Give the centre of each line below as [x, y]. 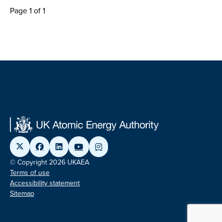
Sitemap [22, 193]
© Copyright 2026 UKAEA [50, 162]
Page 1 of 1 [28, 10]
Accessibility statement [45, 183]
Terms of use [30, 172]
